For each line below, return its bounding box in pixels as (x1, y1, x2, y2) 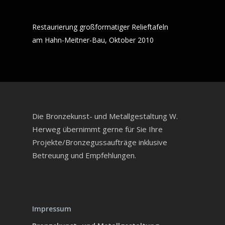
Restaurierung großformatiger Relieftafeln (32, 22, 168, 32)
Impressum (32, 204, 71, 213)
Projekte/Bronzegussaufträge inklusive (32, 137, 167, 147)
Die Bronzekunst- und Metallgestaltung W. (32, 111, 178, 121)
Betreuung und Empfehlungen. (32, 150, 136, 160)
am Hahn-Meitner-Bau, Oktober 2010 (32, 35, 154, 45)
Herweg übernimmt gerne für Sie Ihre (32, 124, 163, 134)
